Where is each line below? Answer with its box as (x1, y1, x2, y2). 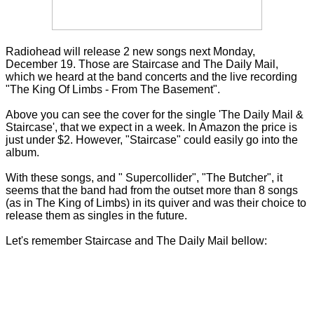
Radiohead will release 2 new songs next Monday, (6, 46, 255, 58)
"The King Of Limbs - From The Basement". (6, 83, 220, 96)
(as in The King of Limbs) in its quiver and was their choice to (6, 197, 306, 210)
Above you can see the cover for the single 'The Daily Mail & (6, 109, 303, 121)
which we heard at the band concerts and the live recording (6, 71, 297, 83)
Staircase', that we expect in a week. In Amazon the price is (6, 121, 297, 134)
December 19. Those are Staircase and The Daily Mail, (6, 58, 278, 71)
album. (6, 146, 39, 159)
